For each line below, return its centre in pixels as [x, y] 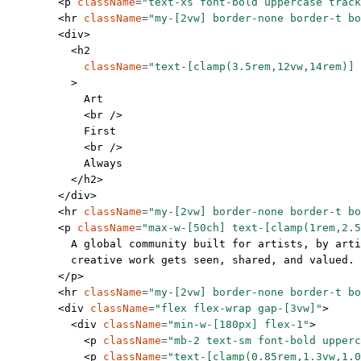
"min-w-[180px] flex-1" [239, 325]
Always [64, 164]
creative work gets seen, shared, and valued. [180, 260]
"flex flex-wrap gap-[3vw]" [239, 309]
